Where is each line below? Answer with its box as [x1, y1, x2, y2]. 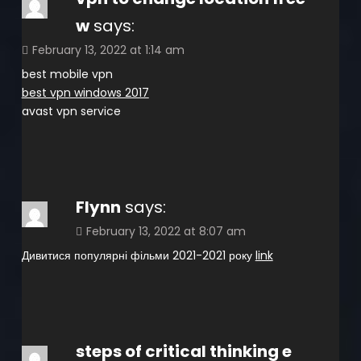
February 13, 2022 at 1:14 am [31, 41, 185, 58]
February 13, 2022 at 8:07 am [85, 222, 246, 239]
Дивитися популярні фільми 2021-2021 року [21, 247, 255, 263]
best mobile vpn [21, 65, 113, 82]
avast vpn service [21, 102, 121, 119]
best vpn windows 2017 [21, 84, 149, 101]
